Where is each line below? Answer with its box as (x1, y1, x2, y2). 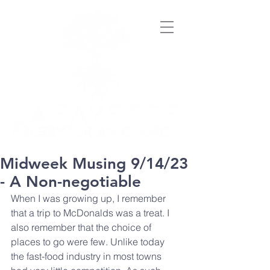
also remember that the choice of (11, 221, 154, 233)
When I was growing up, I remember (11, 192, 168, 204)
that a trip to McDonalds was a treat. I (11, 207, 172, 219)
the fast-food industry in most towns (11, 250, 164, 262)
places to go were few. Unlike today (11, 236, 167, 248)
